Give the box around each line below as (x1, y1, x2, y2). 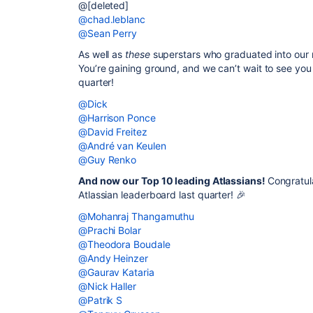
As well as (78, 48, 126, 60)
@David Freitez (78, 125, 147, 138)
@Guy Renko (78, 153, 137, 166)
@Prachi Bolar (78, 224, 141, 236)
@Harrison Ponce (78, 111, 156, 124)
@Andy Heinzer (78, 252, 148, 264)
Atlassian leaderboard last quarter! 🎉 (78, 189, 246, 201)
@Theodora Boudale (78, 238, 170, 250)
